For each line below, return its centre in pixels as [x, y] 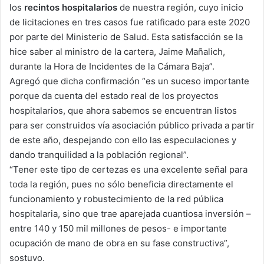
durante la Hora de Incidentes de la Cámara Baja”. [112, 66]
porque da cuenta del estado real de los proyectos [114, 95]
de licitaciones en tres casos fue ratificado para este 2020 [130, 22]
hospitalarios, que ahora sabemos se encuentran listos [123, 110]
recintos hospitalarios [71, 7]
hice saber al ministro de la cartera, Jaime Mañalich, [117, 51]
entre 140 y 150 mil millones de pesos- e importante [118, 228]
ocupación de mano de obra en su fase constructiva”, [119, 243]
